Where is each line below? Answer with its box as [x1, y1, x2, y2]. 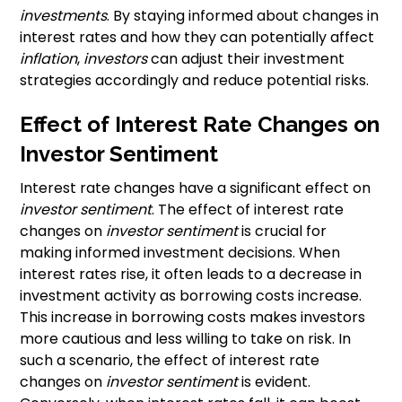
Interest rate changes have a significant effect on [20, 178, 371, 199]
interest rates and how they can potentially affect [20, 27, 375, 48]
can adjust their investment [147, 48, 345, 70]
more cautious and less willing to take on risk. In [20, 328, 352, 350]
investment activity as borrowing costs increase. [20, 285, 363, 307]
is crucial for [238, 221, 328, 242]
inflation [20, 48, 78, 70]
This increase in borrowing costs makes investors [20, 307, 366, 328]
